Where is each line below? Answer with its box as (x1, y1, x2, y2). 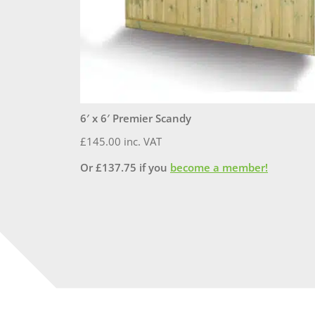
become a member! (170, 160, 268, 175)
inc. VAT (124, 134, 162, 149)
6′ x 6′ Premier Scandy (80, 111, 191, 126)
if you (136, 160, 170, 175)
